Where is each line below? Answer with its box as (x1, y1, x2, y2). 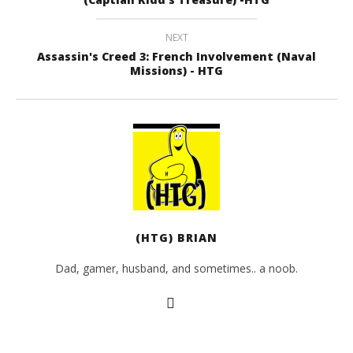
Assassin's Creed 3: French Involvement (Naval (37, 48, 316, 64)
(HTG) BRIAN (136, 229, 217, 245)
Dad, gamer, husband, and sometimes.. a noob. (55, 260, 298, 276)
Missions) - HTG (130, 62, 223, 78)
